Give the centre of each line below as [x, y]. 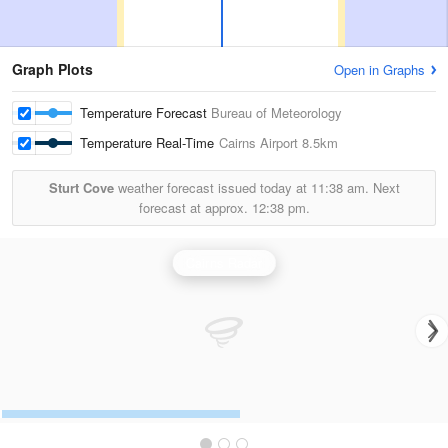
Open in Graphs [379, 69]
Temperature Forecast [145, 112]
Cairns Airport [258, 142]
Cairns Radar [224, 262]
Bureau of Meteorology [276, 112]
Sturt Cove [81, 187]
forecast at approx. [195, 207]
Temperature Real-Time [149, 142]
